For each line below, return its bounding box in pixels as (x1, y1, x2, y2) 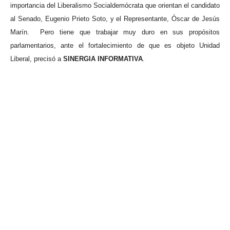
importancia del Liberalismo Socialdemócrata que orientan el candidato (10, 2, 220, 9)
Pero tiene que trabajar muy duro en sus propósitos (40, 28, 220, 36)
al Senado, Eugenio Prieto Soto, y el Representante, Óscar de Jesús (10, 15, 220, 23)
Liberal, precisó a (10, 55, 63, 63)
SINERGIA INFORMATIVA (63, 55, 143, 63)
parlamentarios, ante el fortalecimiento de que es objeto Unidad (10, 42, 220, 49)
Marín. (10, 28, 29, 36)
